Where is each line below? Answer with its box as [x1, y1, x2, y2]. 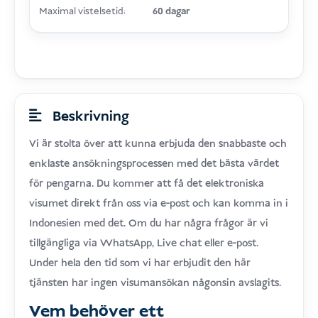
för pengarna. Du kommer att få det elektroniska [29, 177, 265, 192]
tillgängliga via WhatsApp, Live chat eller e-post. [29, 236, 259, 251]
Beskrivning [49, 107, 128, 127]
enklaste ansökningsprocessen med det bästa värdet [29, 157, 280, 172]
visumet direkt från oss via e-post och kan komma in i [29, 197, 289, 212]
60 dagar [152, 5, 190, 19]
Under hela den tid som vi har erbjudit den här [29, 256, 251, 271]
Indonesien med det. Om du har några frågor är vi [29, 216, 269, 231]
